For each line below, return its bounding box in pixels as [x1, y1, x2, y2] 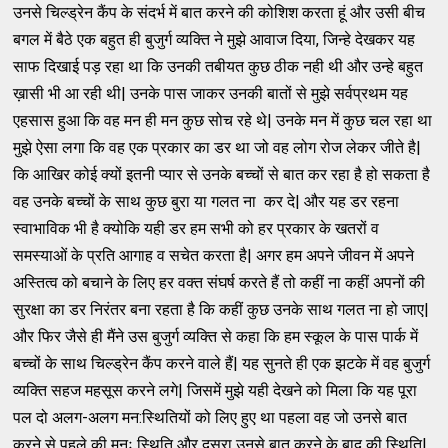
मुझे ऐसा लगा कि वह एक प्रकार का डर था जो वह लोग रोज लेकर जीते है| [13, 137, 422, 157]
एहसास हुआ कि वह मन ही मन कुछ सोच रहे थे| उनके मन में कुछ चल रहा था [13, 110, 433, 130]
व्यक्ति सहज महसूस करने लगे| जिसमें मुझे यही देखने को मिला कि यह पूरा [13, 380, 418, 400]
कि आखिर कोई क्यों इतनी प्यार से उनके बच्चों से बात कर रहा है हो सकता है [13, 164, 431, 184]
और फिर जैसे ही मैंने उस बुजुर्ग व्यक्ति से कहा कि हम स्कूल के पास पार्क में [13, 326, 419, 346]
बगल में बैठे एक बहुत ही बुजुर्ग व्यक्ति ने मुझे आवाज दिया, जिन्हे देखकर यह [13, 29, 416, 49]
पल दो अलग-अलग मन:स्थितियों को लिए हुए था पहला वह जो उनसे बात [13, 407, 408, 427]
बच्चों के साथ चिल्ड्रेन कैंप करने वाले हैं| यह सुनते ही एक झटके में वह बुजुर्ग [13, 353, 431, 373]
